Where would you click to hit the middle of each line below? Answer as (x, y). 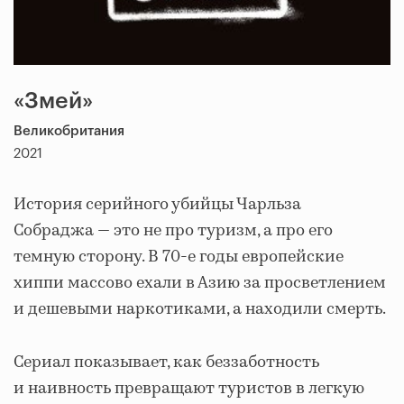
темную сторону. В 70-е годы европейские (179, 257)
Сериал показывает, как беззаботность (166, 363)
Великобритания (69, 132)
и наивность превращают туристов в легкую (189, 389)
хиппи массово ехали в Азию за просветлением (200, 284)
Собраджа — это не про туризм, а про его (173, 231)
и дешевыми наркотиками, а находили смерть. (200, 310)
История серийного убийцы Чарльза (157, 205)
